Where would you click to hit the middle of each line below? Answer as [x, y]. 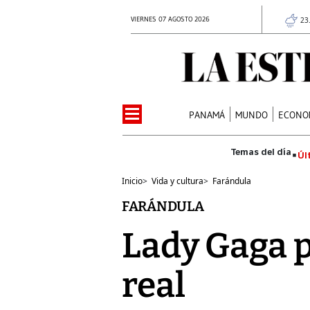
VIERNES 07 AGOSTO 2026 [170, 19]
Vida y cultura [177, 181]
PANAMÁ [207, 115]
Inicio [132, 181]
